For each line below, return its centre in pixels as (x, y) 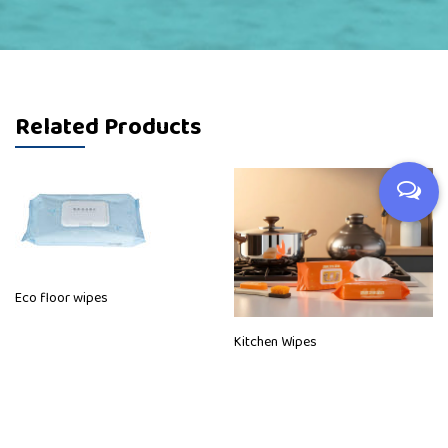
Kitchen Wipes (275, 341)
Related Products (108, 127)
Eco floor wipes (61, 297)
